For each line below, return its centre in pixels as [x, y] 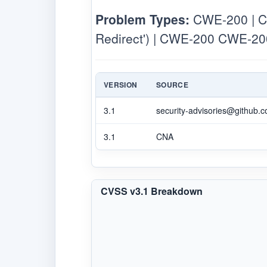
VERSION [121, 84]
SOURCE [173, 84]
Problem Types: [142, 19]
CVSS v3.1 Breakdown [152, 191]
